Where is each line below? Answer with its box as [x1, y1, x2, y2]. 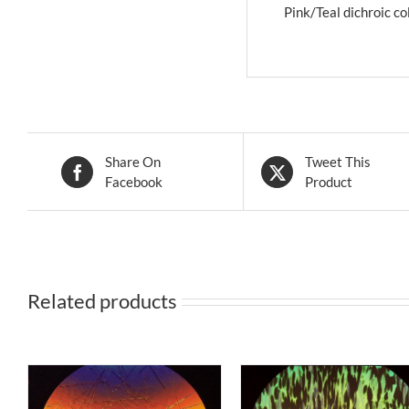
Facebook [105, 173, 163, 191]
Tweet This [305, 153, 372, 171]
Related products [27, 288, 177, 314]
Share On [105, 153, 162, 171]
